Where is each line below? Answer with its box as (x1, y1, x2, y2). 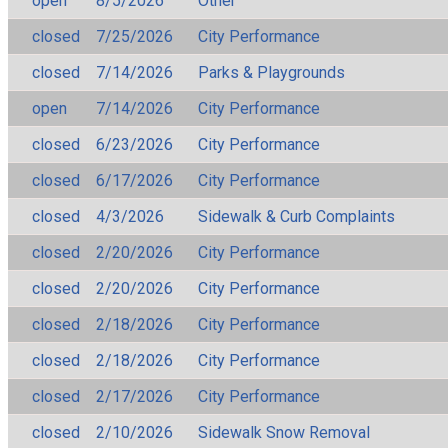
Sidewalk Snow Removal (198, 422, 370, 442)
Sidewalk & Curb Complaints (198, 206, 395, 226)
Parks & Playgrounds (198, 62, 345, 82)
